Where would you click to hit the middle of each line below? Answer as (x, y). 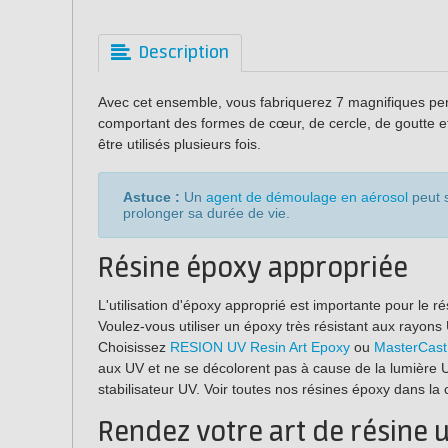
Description (184, 53)
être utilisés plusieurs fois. (179, 144)
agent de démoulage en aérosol (307, 196)
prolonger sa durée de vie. (206, 212)
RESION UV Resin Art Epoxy (260, 346)
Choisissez (134, 346)
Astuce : (151, 196)
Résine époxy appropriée (253, 268)
